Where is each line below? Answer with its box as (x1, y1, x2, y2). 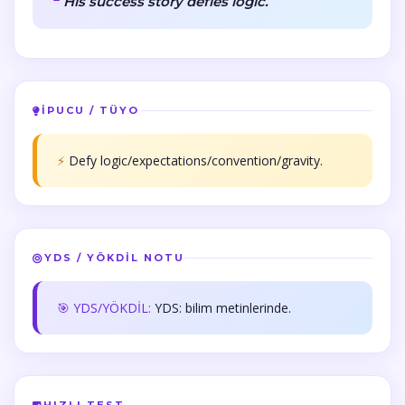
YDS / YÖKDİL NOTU (44, 251, 184, 264)
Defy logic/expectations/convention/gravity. (69, 152, 323, 169)
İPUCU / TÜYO (42, 104, 139, 117)
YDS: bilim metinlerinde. (155, 299, 291, 316)
